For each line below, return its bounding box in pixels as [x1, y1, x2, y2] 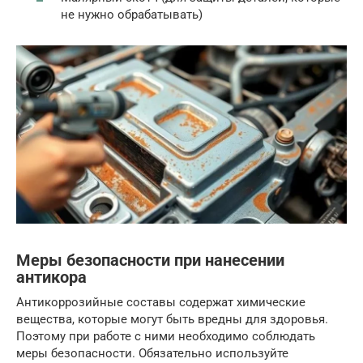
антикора [16, 268, 87, 288]
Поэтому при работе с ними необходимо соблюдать [16, 328, 315, 344]
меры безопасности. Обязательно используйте [16, 345, 288, 361]
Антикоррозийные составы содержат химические [16, 294, 305, 310]
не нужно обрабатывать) [61, 7, 203, 23]
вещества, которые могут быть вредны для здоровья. [16, 311, 328, 327]
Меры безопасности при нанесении [16, 251, 284, 271]
